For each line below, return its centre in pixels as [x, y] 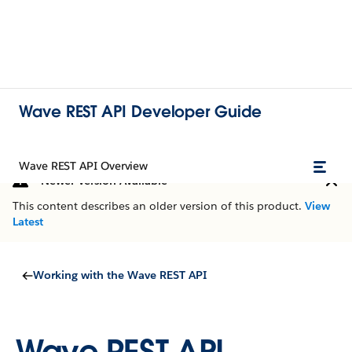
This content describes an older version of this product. [159, 206]
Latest [28, 222]
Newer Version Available [104, 181]
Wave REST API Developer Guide [140, 111]
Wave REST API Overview [84, 166]
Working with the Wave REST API [120, 275]
